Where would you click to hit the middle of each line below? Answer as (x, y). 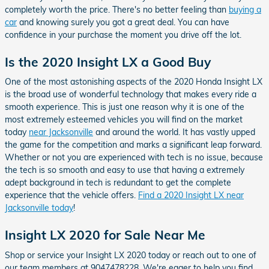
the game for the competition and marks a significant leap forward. (133, 145)
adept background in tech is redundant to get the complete (118, 183)
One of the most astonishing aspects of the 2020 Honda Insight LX (134, 82)
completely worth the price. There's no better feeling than (117, 9)
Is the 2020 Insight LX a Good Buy (108, 62)
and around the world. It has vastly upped (174, 132)
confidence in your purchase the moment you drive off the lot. (123, 35)
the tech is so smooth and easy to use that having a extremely (125, 170)
